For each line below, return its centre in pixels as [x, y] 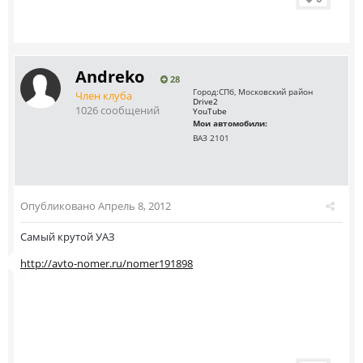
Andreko [110, 77]
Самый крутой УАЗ [68, 237]
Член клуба [104, 96]
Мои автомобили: [230, 123]
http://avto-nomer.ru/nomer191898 [107, 263]
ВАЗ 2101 [211, 138]
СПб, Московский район [266, 92]
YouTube [210, 111]
